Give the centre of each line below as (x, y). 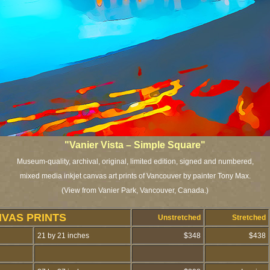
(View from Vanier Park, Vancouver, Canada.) (135, 190)
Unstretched (180, 218)
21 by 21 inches (62, 236)
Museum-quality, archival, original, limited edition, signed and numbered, (135, 162)
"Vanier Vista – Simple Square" (135, 145)
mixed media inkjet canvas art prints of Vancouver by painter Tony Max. (135, 176)
